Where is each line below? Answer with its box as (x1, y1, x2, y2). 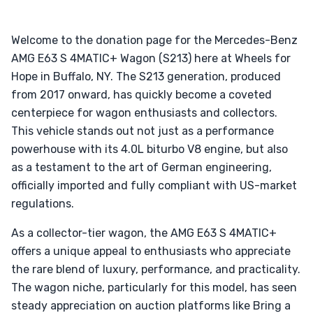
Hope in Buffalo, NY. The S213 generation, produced (11, 70, 281, 83)
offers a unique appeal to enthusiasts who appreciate (11, 245, 291, 258)
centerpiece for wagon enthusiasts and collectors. (11, 106, 277, 119)
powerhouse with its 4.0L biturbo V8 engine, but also (11, 143, 288, 156)
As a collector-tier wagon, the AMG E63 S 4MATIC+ (11, 226, 277, 240)
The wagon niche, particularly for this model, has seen (11, 281, 297, 294)
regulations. (11, 197, 74, 210)
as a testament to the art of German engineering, (11, 161, 272, 174)
